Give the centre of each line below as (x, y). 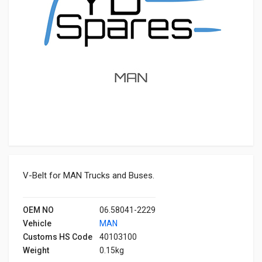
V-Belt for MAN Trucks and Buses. (89, 175)
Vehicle (37, 223)
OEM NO (38, 210)
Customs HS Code (58, 237)
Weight (36, 250)
